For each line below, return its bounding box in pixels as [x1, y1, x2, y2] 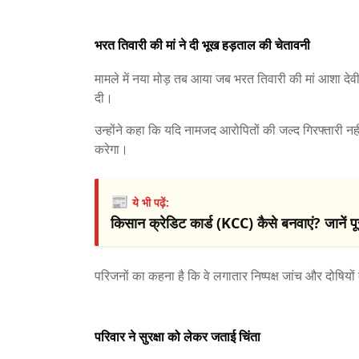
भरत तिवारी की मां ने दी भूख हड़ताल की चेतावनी [95, 36, 310, 54]
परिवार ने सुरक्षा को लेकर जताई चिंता [95, 328, 260, 345]
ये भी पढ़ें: [132, 195, 169, 210]
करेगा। [95, 140, 128, 158]
